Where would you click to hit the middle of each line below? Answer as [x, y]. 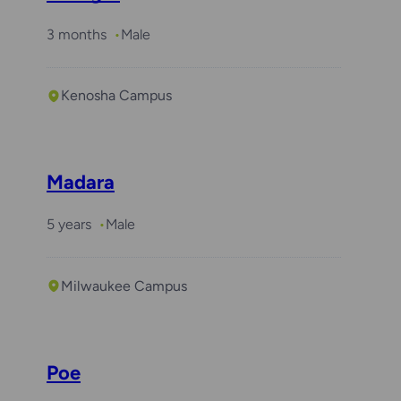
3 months [77, 34]
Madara [81, 183]
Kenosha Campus [116, 96]
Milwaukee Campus [124, 286]
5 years [69, 225]
